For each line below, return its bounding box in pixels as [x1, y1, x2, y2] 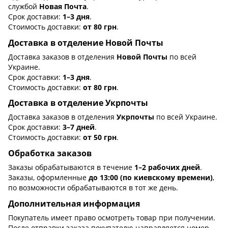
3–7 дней [63, 122, 95, 132]
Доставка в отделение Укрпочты [8, 97, 148, 109]
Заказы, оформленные [8, 173, 89, 183]
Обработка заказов [8, 148, 92, 159]
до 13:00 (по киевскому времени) [89, 173, 213, 183]
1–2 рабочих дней [134, 162, 200, 173]
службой [8, 1, 39, 11]
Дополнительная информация [8, 197, 140, 209]
